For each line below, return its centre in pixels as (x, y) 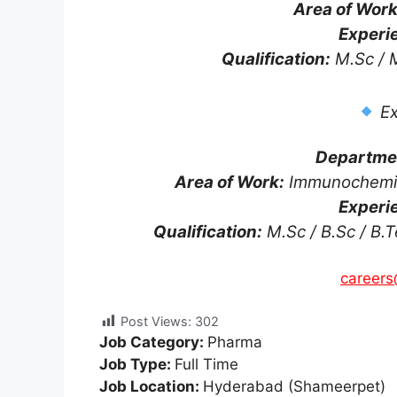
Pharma (235, 343)
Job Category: (153, 343)
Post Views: (156, 321)
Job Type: (137, 365)
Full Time (206, 365)
